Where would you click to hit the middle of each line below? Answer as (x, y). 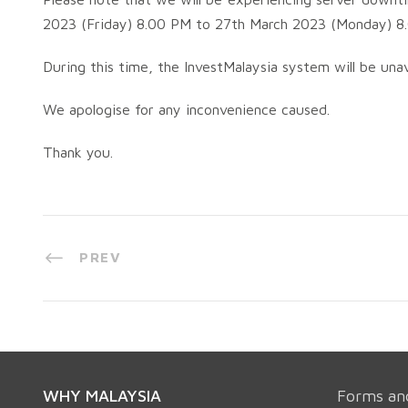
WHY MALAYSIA (102, 395)
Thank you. (78, 153)
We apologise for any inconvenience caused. (186, 110)
